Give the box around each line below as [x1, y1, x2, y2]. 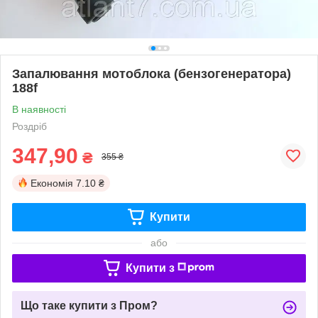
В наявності [12, 103, 66, 115]
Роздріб [12, 120, 47, 132]
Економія [31, 177, 73, 189]
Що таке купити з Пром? [21, 299, 158, 312]
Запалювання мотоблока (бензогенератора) [12, 66, 291, 81]
